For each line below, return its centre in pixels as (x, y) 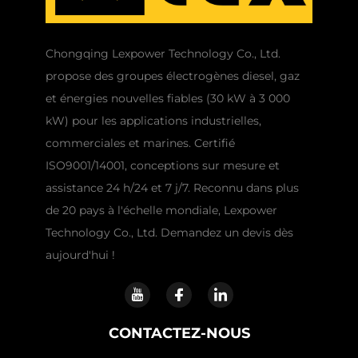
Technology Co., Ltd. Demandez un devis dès (169, 232)
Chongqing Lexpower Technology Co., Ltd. (163, 53)
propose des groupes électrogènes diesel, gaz (172, 76)
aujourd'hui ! (80, 255)
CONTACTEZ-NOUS (179, 333)
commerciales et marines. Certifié (140, 143)
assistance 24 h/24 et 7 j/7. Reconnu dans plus (172, 187)
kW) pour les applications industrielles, (153, 120)
